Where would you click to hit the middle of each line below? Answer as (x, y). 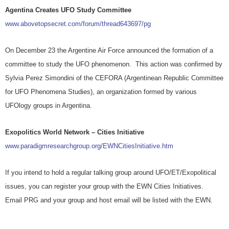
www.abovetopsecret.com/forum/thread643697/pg (78, 24)
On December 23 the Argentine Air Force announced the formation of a (109, 51)
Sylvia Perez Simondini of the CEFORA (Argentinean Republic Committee (114, 78)
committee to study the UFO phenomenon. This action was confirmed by (114, 64)
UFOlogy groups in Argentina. (49, 106)
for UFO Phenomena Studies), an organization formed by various (101, 92)
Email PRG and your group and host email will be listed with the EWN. (109, 200)
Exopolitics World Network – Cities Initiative (75, 132)
